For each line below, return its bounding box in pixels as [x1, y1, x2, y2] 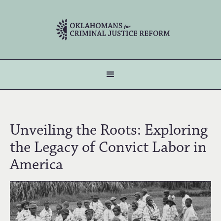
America [10, 155, 63, 174]
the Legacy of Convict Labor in [10, 138, 207, 157]
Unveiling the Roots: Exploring [10, 120, 208, 140]
